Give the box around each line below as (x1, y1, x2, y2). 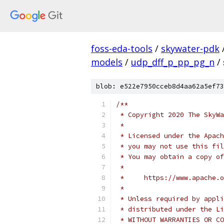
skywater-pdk (161, 42, 219, 54)
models (91, 56, 122, 68)
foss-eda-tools (91, 42, 152, 54)
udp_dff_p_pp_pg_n (131, 56, 214, 68)
